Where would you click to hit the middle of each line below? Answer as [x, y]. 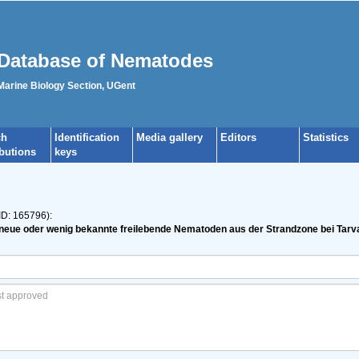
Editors [238, 137]
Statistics [326, 137]
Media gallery [169, 137]
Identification [87, 137]
